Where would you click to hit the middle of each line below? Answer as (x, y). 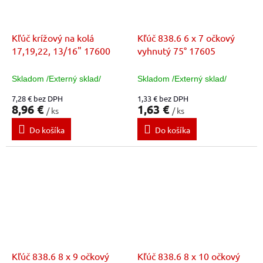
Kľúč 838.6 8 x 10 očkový (189, 256)
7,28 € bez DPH (37, 99)
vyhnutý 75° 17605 (176, 51)
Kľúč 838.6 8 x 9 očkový (60, 256)
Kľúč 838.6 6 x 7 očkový (186, 38)
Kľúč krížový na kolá (53, 38)
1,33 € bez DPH (163, 99)
